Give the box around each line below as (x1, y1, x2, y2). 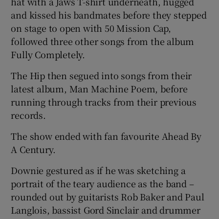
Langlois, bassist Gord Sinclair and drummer (11, 203, 200, 216)
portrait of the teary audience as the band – (11, 176, 194, 190)
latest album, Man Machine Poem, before (11, 82, 188, 95)
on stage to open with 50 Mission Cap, (11, 21, 172, 34)
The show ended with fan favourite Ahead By (11, 129, 202, 142)
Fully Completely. (11, 47, 86, 61)
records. (11, 108, 46, 121)
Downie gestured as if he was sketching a (11, 163, 186, 176)
